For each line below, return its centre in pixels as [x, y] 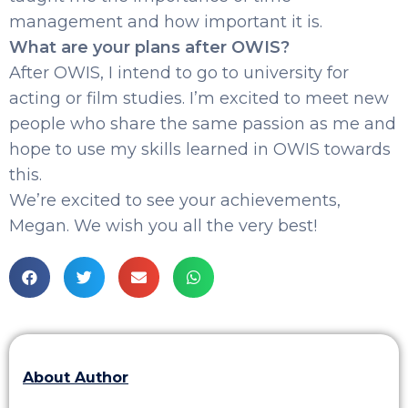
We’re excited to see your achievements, [175, 200]
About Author [76, 377]
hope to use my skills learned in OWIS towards [200, 149]
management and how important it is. [166, 21]
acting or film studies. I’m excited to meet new [199, 98]
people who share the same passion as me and [203, 123]
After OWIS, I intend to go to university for [179, 72]
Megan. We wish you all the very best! [163, 225]
